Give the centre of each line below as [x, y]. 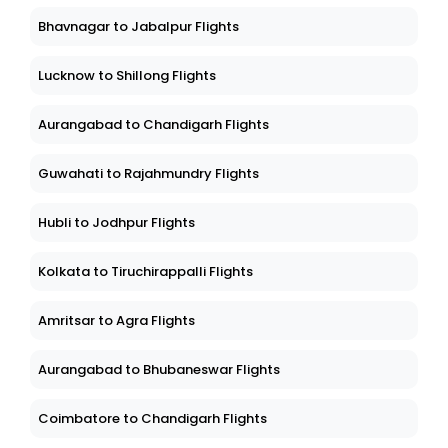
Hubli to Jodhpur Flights [116, 223]
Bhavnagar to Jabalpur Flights [138, 27]
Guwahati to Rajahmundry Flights [148, 174]
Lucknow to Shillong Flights [127, 76]
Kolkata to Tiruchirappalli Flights [145, 272]
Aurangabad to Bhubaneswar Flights [159, 370]
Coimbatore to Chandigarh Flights [152, 419]
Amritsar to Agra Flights [116, 321]
